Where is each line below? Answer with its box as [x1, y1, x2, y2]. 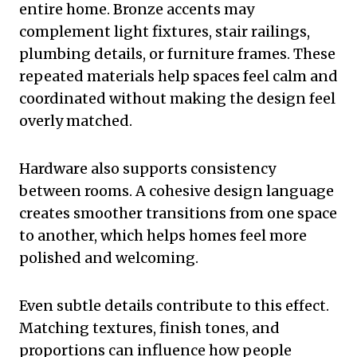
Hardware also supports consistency [19, 159, 276, 178]
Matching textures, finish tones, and [19, 318, 280, 337]
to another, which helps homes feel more [19, 226, 307, 245]
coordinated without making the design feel [19, 88, 335, 108]
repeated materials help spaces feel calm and [19, 66, 338, 85]
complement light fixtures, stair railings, [19, 22, 310, 41]
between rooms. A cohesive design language [19, 181, 334, 200]
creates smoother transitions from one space [19, 203, 337, 222]
